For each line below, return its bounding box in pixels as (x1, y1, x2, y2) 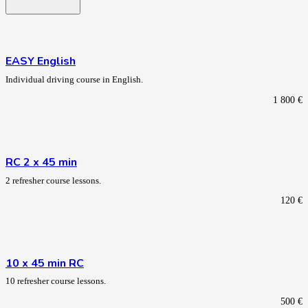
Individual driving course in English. (5, 75, 143, 85)
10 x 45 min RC (5, 255, 84, 271)
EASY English (5, 54, 76, 69)
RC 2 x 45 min (5, 155, 77, 170)
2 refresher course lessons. (5, 175, 101, 186)
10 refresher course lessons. (5, 276, 106, 287)
